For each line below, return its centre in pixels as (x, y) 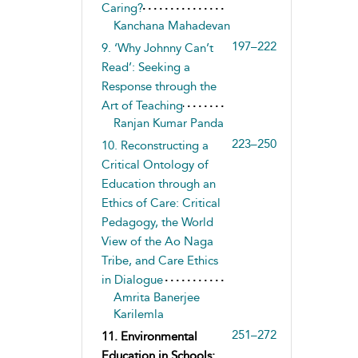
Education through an (158, 183)
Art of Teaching (142, 105)
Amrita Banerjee (156, 297)
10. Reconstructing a (155, 145)
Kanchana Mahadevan (171, 25)
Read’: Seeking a (145, 67)
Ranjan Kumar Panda (168, 123)
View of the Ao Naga (157, 241)
